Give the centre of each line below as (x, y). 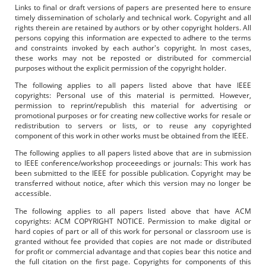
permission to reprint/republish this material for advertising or (133, 106)
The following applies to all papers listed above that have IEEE (133, 85)
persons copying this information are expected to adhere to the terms (133, 38)
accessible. (33, 194)
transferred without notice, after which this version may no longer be (133, 183)
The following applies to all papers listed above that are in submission (133, 153)
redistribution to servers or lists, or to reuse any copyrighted (133, 126)
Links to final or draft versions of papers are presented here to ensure (133, 8)
